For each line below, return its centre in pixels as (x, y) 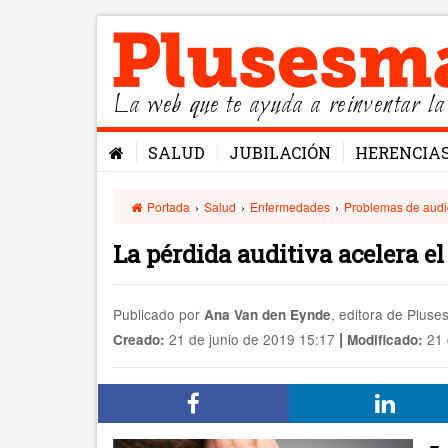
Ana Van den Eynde (267, 314)
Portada (167, 206)
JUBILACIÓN (280, 152)
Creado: (139, 339)
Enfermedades (290, 206)
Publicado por (158, 314)
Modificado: (385, 339)
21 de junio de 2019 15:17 (250, 339)
